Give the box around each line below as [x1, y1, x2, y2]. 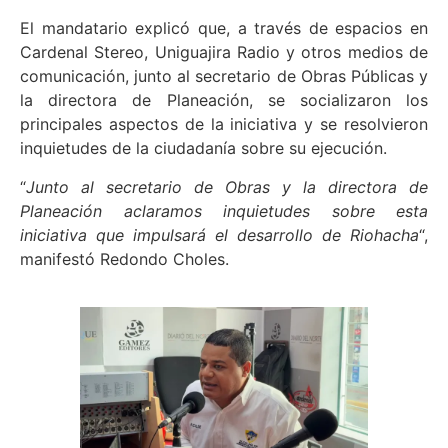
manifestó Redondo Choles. [20, 248, 229, 269]
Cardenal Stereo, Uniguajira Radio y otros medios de [20, 42, 428, 63]
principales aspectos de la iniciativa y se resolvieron [20, 114, 428, 135]
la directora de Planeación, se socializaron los [20, 90, 428, 111]
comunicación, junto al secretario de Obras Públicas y [20, 66, 428, 87]
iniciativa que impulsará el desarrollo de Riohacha [20, 224, 419, 245]
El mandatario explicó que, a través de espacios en [20, 18, 428, 39]
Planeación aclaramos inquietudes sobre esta [20, 200, 428, 221]
